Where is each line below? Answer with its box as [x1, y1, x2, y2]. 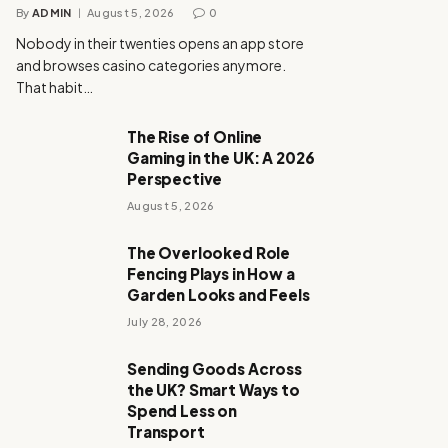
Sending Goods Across [127, 359, 303, 378]
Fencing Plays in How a [127, 264, 295, 283]
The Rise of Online [127, 127, 263, 146]
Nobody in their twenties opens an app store [16, 34, 304, 52]
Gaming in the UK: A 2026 [127, 148, 315, 167]
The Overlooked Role [127, 243, 291, 262]
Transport [127, 422, 205, 441]
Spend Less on [127, 401, 238, 420]
